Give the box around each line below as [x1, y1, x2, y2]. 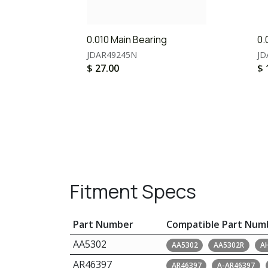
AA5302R [214, 240, 245, 250]
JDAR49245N [87, 49, 137, 60]
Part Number [72, 218, 133, 231]
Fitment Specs [70, 178, 196, 205]
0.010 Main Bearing [87, 33, 167, 46]
